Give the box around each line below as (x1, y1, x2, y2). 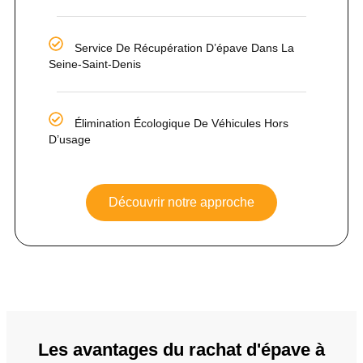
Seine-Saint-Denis (49, 57, 141, 70)
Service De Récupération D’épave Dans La (75, 41, 295, 54)
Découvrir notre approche (109, 194, 254, 209)
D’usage (49, 132, 91, 146)
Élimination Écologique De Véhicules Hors (75, 116, 289, 130)
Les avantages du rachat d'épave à (38, 339, 325, 360)
